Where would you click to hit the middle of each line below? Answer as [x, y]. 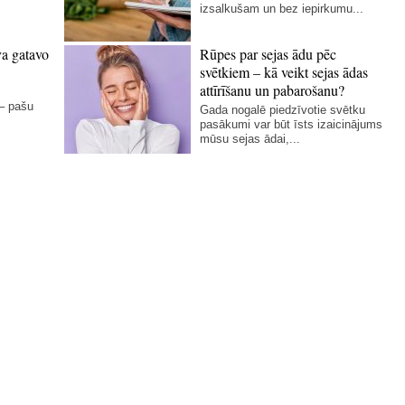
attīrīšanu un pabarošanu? [273, 90]
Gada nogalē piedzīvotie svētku [283, 110]
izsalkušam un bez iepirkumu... [282, 9]
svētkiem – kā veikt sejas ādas [284, 72]
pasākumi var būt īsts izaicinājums [292, 124]
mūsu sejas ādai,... [250, 139]
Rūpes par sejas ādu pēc [268, 54]
